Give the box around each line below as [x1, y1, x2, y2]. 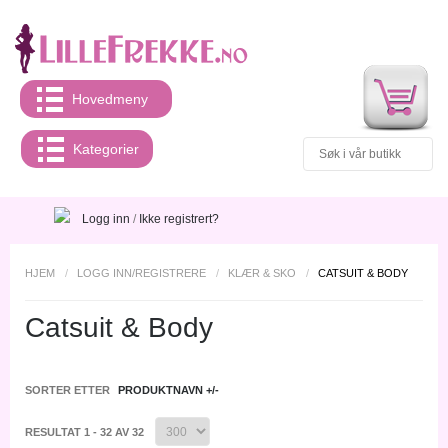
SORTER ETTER [25, 384, 110, 396]
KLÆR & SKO [228, 267, 296, 279]
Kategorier [73, 141, 139, 157]
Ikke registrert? [139, 212, 219, 226]
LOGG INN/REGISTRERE [77, 267, 206, 279]
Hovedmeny [72, 91, 148, 107]
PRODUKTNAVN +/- [118, 384, 219, 396]
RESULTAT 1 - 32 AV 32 [25, 426, 147, 438]
